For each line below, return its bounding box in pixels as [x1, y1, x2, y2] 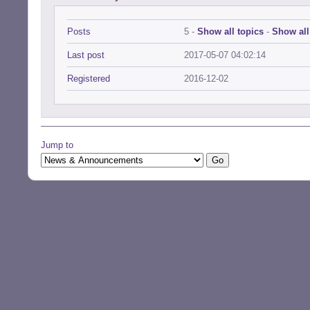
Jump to [41, 140, 73, 150]
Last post [67, 50, 104, 60]
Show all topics [197, 26, 264, 37]
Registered [67, 73, 110, 84]
